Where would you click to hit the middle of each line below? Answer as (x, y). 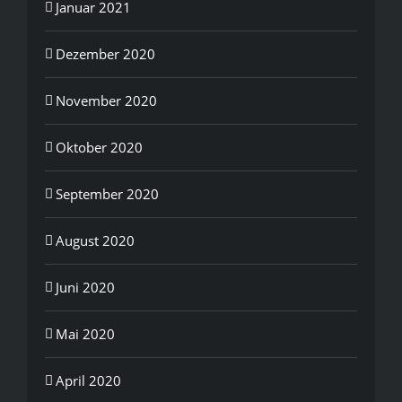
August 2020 (95, 240)
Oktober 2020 (99, 147)
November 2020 (106, 100)
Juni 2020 (85, 287)
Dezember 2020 (105, 53)
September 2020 (107, 193)
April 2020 (88, 380)
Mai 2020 (85, 333)
